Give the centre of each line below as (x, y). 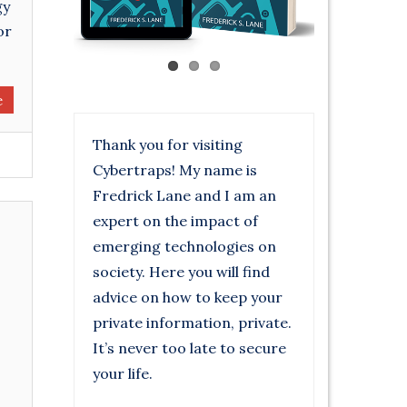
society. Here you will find (181, 272)
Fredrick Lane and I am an (184, 195)
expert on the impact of (175, 221)
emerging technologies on (184, 246)
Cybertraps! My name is (175, 170)
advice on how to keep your (188, 297)
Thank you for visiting (168, 144)
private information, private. (192, 323)
